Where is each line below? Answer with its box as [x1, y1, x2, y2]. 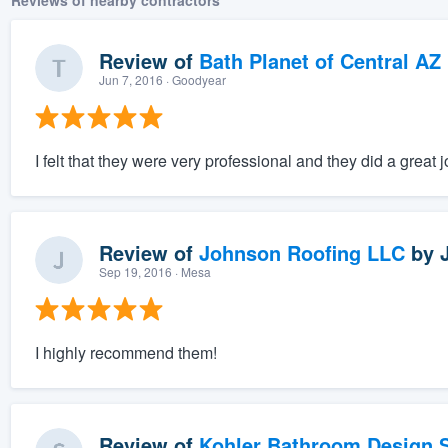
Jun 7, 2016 [98, 71, 163, 89]
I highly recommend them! [34, 341, 217, 365]
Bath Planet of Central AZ [198, 46, 441, 76]
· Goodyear [162, 71, 226, 89]
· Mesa [171, 263, 211, 281]
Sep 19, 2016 [98, 263, 172, 281]
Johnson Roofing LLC [198, 238, 405, 268]
